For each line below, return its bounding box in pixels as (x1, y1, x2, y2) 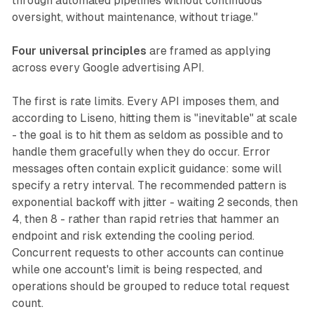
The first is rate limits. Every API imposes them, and (11, 95, 279, 109)
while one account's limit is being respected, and (11, 263, 262, 277)
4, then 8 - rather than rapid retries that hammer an (11, 212, 279, 226)
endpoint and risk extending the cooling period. (11, 229, 254, 243)
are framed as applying (146, 44, 271, 58)
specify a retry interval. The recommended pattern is (11, 179, 287, 193)
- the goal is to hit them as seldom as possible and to (11, 128, 283, 142)
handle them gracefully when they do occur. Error (11, 145, 271, 159)
